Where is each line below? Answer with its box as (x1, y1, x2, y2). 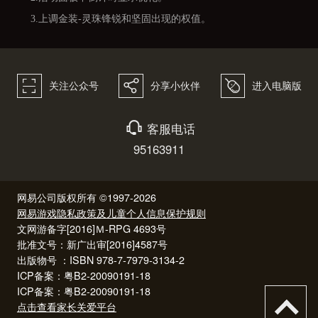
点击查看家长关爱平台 (16, 299, 116, 314)
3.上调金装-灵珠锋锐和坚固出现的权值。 (30, 12, 211, 24)
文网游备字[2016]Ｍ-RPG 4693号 (16, 221, 166, 236)
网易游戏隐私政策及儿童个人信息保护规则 (16, 205, 206, 220)
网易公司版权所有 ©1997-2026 (16, 190, 156, 204)
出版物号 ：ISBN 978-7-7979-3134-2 (16, 252, 185, 267)
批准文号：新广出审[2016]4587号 (16, 236, 168, 251)
